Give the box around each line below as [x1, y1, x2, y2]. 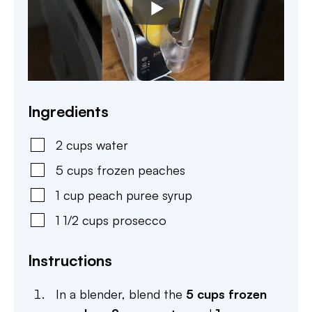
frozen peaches [97, 162, 185, 178]
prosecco [112, 212, 166, 228]
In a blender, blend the [56, 286, 186, 302]
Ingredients [28, 101, 109, 120]
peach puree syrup [88, 187, 192, 203]
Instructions [28, 250, 112, 270]
